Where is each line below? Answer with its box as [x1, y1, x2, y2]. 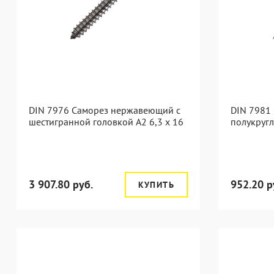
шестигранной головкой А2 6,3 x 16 [29, 116, 183, 128]
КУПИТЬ [138, 179, 174, 190]
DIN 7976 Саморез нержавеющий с [29, 104, 180, 116]
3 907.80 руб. [29, 177, 93, 191]
